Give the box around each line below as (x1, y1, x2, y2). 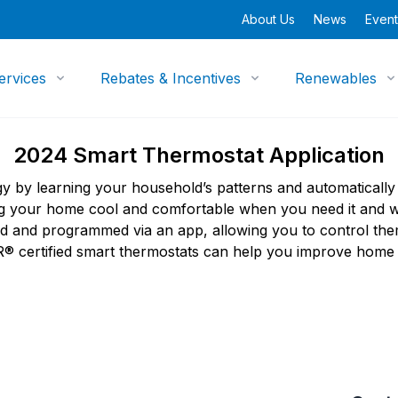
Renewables (295, 69, 378, 87)
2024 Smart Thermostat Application (13, 142, 385, 168)
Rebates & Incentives (100, 69, 242, 87)
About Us (242, 12, 295, 27)
